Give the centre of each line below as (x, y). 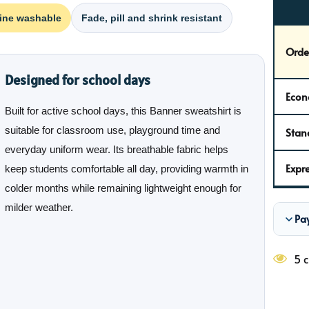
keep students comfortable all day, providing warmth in (127, 169)
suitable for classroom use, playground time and (112, 130)
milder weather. (39, 208)
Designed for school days (78, 80)
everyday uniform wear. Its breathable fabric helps (117, 150)
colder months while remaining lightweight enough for (123, 188)
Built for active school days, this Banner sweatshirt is (123, 111)
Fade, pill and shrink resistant (152, 18)
